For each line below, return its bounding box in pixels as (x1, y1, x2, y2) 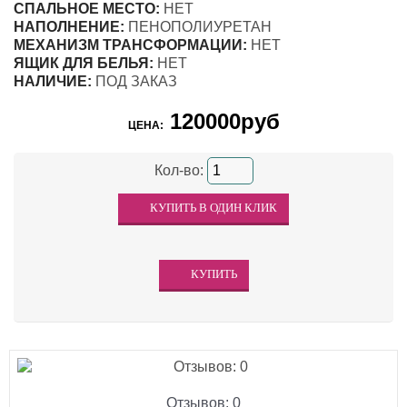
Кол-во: (154, 163, 207, 179)
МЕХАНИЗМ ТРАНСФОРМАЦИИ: (14, 37, 247, 54)
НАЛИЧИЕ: (14, 74, 92, 90)
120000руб (163, 109, 280, 134)
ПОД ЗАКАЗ (92, 74, 177, 90)
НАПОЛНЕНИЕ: (14, 19, 124, 35)
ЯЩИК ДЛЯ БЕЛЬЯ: (14, 55, 154, 72)
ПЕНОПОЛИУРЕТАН (124, 19, 272, 35)
